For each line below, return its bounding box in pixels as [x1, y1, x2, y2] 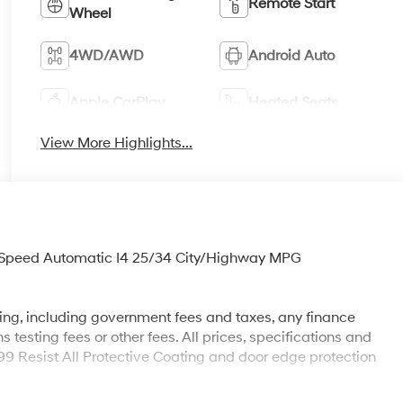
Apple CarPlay [69, 93, 166, 112]
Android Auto [247, 46, 335, 65]
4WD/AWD [69, 46, 145, 65]
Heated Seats [247, 93, 338, 112]
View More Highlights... [40, 133, 193, 152]
